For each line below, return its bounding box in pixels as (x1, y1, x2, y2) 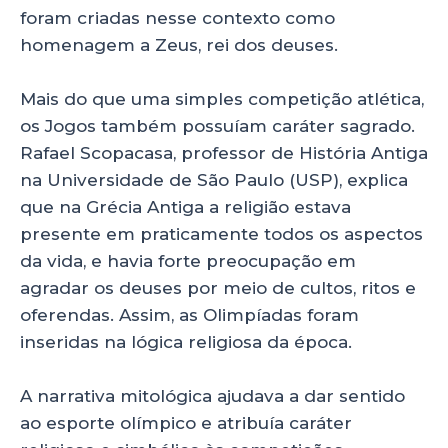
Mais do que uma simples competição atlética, (20, 89, 424, 110)
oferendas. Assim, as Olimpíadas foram (20, 305, 359, 326)
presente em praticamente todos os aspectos (20, 224, 423, 245)
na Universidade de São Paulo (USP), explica (20, 170, 408, 191)
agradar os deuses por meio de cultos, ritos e (20, 278, 416, 299)
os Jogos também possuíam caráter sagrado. (20, 116, 415, 137)
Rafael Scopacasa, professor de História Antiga (20, 143, 428, 164)
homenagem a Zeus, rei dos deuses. (20, 35, 338, 56)
